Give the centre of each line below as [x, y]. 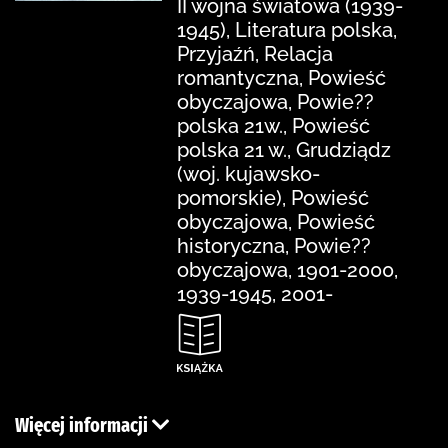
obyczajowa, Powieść [276, 221]
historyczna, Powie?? [274, 245]
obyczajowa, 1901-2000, [287, 269]
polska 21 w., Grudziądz [284, 149]
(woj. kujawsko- [248, 173]
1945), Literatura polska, [287, 29]
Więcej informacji [83, 424]
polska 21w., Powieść [273, 125]
